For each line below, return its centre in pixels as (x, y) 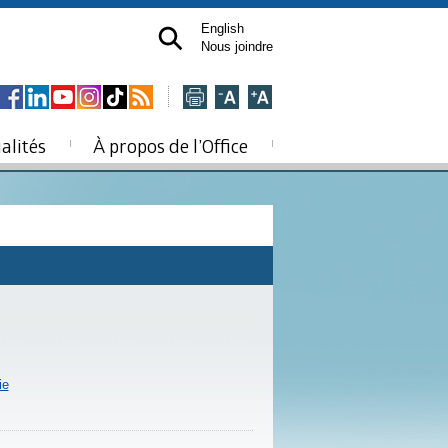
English (222, 28)
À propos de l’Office (170, 146)
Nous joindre (237, 46)
